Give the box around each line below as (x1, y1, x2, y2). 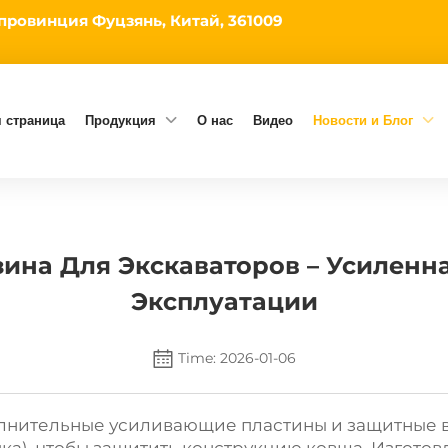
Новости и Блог (312, 113, 413, 128)
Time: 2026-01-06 (177, 348, 296, 367)
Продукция (84, 113, 156, 128)
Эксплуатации (130, 287, 318, 316)
